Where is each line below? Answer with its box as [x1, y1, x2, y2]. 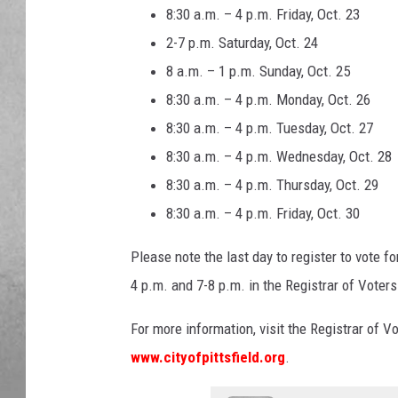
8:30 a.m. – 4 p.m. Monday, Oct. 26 [166, 91, 370, 109]
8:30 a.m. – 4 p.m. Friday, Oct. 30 [166, 204, 360, 223]
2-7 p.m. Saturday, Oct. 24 [166, 34, 318, 52]
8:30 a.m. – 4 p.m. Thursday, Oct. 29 [166, 176, 378, 195]
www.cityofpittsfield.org [131, 348, 285, 367]
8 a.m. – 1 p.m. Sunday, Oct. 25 [166, 62, 350, 81]
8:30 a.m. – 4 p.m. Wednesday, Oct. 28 [166, 147, 392, 166]
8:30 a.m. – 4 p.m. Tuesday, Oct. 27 [166, 119, 373, 138]
